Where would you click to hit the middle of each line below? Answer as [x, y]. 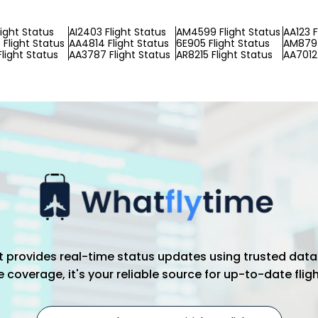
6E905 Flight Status [223, 43]
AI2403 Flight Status [117, 32]
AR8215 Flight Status [224, 55]
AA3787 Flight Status [120, 55]
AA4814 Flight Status [119, 43]
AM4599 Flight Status [228, 32]
